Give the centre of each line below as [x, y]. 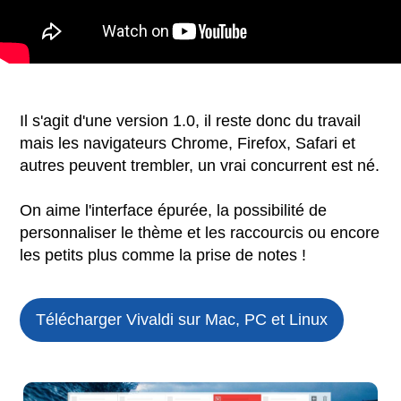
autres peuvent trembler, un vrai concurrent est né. [200, 165]
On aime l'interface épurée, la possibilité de [174, 210]
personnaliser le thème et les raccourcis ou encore [200, 232]
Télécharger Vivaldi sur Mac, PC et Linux [182, 319]
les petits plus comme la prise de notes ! [163, 255]
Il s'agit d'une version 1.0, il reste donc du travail [191, 120]
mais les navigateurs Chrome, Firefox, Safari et [188, 143]
